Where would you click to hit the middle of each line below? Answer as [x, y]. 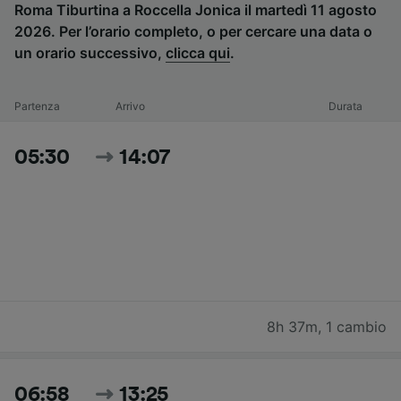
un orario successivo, [90, 53]
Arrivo [130, 107]
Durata [346, 107]
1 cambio [356, 327]
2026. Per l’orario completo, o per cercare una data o [193, 32]
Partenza [37, 107]
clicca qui [198, 53]
